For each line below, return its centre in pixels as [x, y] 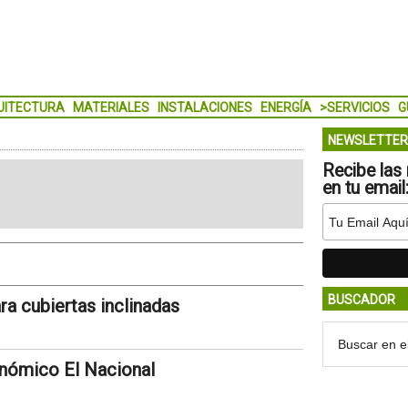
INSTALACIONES [204, 107]
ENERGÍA [286, 107]
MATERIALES [111, 107]
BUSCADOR [361, 300]
